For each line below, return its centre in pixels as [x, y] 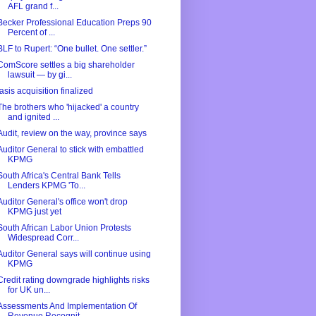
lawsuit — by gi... [39, 75]
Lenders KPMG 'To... [46, 186]
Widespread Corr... [43, 238]
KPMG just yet [34, 212]
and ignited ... [33, 117]
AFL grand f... [33, 7]
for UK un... [29, 290]
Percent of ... [31, 33]
